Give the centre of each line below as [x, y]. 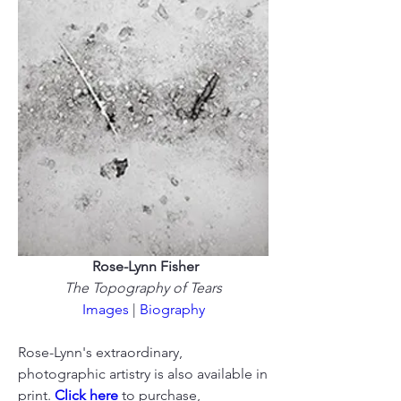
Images [105, 310]
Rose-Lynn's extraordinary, [100, 353]
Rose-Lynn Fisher [145, 267]
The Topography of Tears [143, 288]
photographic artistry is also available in [143, 374]
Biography [172, 310]
